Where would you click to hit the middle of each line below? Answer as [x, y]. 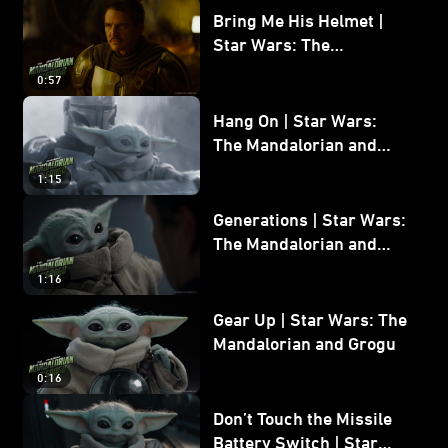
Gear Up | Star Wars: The [310, 318]
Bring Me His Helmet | [298, 20]
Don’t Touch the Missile [302, 418]
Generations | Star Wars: [309, 219]
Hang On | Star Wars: [295, 119]
